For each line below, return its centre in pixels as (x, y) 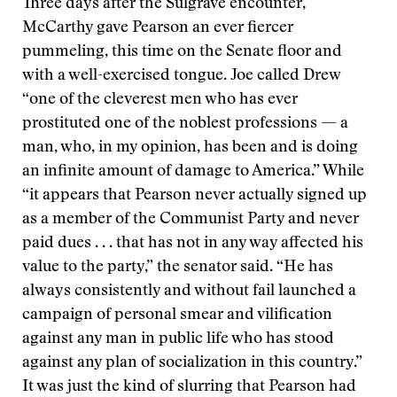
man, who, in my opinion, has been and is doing (190, 148)
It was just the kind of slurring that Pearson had (189, 387)
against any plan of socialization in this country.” (192, 363)
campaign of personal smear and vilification (177, 315)
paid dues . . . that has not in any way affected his (193, 244)
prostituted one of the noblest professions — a (185, 124)
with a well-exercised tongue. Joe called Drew (181, 76)
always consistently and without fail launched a (189, 292)
